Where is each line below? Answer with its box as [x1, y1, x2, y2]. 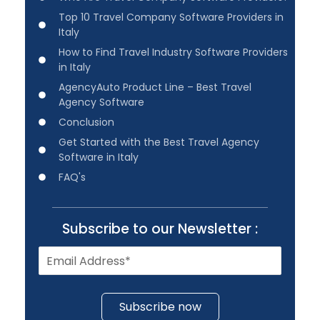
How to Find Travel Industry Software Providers [58, 44, 288, 59]
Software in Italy [58, 149, 139, 164]
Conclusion [58, 114, 114, 129]
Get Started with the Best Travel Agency [58, 134, 259, 149]
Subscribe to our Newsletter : [62, 219, 258, 239]
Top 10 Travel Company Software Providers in [58, 9, 284, 24]
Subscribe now [119, 299, 201, 316]
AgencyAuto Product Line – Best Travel [58, 79, 251, 94]
